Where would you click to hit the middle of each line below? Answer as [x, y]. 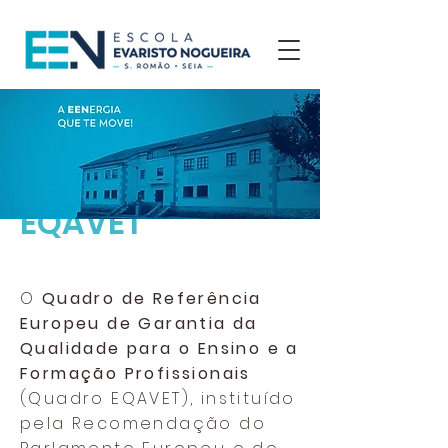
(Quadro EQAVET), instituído [158, 398]
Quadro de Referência [151, 298]
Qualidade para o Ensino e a [159, 348]
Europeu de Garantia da [139, 323]
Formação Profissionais [135, 373]
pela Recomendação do [143, 423]
